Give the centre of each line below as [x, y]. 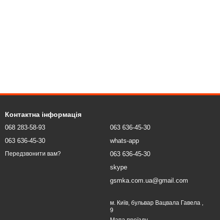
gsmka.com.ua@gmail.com [149, 180]
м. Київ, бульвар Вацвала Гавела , [157, 203]
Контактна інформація [43, 114]
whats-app [124, 141]
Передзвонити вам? [33, 154]
